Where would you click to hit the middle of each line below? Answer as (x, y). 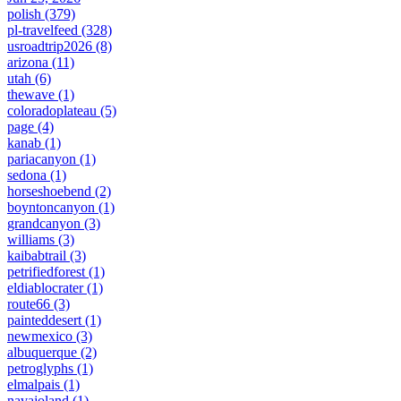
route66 (29, 304)
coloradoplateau (52, 111)
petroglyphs (40, 369)
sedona (27, 175)
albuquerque (42, 353)
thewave (31, 95)
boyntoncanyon (51, 208)
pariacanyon (42, 159)
